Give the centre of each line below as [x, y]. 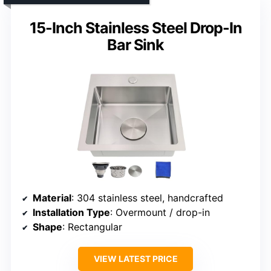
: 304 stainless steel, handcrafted [147, 198]
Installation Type [71, 213]
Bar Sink [135, 45]
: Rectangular [92, 227]
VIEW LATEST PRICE [135, 259]
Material [52, 198]
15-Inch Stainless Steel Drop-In [135, 28]
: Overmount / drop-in [160, 213]
